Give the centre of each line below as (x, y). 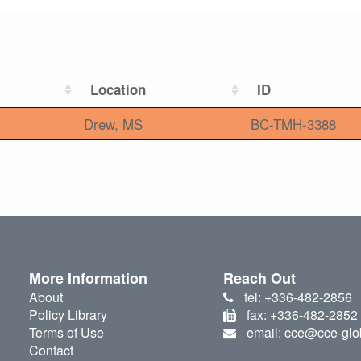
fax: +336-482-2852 (302, 315)
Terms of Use (66, 333)
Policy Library (68, 315)
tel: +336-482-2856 (298, 297)
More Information (88, 278)
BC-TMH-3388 (293, 124)
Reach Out (260, 278)
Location (118, 90)
